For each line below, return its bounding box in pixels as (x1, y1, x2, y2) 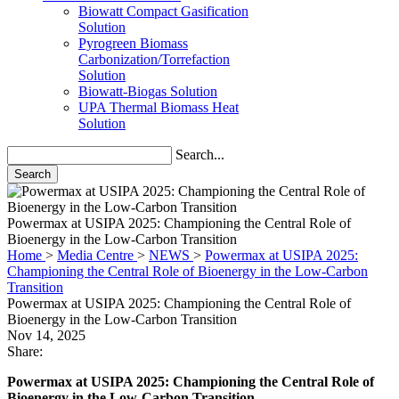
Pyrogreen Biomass (78, 20, 188, 35)
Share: (7, 312, 43, 327)
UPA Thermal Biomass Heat (78, 84, 239, 99)
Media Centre (57, 216, 134, 231)
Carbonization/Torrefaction (78, 36, 230, 51)
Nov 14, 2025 (7, 296, 85, 311)
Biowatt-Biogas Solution (78, 68, 217, 83)
